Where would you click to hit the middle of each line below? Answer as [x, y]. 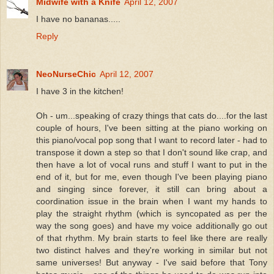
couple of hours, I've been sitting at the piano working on [152, 128]
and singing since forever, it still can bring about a [152, 189]
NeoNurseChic [66, 74]
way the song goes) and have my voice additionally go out [152, 225]
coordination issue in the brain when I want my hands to [152, 201]
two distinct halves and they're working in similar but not [152, 250]
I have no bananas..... [78, 19]
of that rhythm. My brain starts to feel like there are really [152, 238]
